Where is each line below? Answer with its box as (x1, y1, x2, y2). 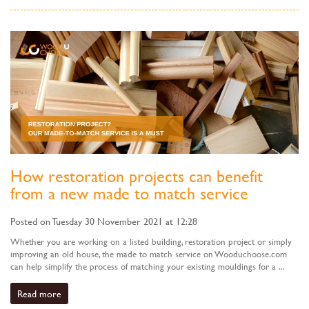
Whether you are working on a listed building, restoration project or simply (10, 235, 292, 248)
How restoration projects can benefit (10, 163, 263, 188)
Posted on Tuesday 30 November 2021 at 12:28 (10, 213, 197, 228)
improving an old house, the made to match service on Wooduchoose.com (10, 247, 287, 260)
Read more (17, 286, 61, 301)
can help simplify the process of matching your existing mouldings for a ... (10, 259, 285, 272)
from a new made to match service (10, 181, 248, 205)
